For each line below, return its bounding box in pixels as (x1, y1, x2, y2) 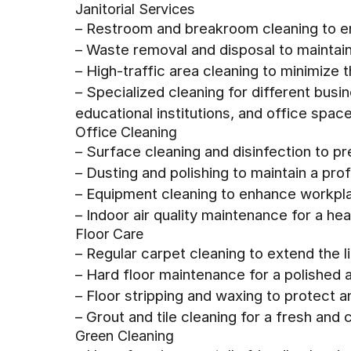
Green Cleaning (75, 327, 174, 344)
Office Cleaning (75, 124, 177, 140)
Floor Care (75, 226, 143, 242)
